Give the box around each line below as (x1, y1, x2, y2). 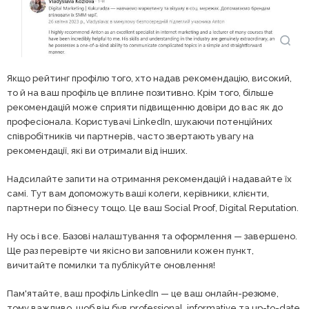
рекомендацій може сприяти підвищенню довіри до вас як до (7, 102, 283, 113)
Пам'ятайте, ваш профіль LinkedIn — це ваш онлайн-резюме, (7, 288, 279, 299)
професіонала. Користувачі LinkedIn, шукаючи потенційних (7, 117, 272, 128)
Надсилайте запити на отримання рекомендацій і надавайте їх (7, 174, 292, 185)
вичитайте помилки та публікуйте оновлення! (7, 260, 215, 271)
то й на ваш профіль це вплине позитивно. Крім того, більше (7, 88, 274, 99)
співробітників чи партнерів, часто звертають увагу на (7, 131, 254, 142)
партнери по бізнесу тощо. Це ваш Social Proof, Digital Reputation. (7, 203, 301, 214)
